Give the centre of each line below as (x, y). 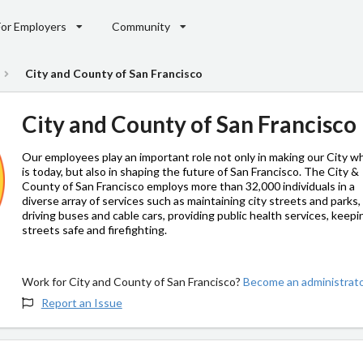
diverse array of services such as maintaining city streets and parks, (192, 200)
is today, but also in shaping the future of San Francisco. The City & (191, 171)
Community (141, 26)
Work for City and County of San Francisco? (133, 281)
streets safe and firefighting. (95, 229)
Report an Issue (81, 302)
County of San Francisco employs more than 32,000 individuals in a (189, 186)
